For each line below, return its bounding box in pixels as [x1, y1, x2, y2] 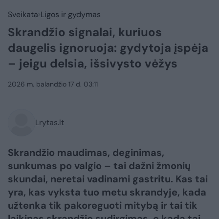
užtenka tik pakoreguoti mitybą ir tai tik [8, 199, 197, 212]
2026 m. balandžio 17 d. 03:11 [8, 80, 98, 88]
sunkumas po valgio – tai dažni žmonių [8, 159, 191, 172]
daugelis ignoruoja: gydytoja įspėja [8, 40, 208, 55]
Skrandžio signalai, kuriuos [8, 24, 162, 40]
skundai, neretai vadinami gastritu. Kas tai [8, 173, 208, 185]
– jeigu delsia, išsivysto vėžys [8, 56, 177, 71]
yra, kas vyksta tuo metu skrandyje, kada [8, 186, 206, 198]
